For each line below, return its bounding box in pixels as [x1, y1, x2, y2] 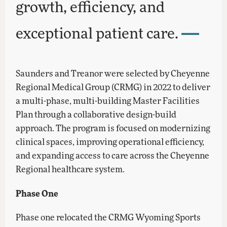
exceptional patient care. [16, 23, 179, 43]
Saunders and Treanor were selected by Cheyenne [16, 67, 210, 79]
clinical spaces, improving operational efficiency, [16, 136, 205, 147]
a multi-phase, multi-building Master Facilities [16, 95, 200, 106]
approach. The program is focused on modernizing [16, 122, 211, 134]
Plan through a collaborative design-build [16, 108, 177, 120]
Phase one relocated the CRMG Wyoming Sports [16, 211, 201, 223]
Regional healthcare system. [16, 163, 125, 175]
